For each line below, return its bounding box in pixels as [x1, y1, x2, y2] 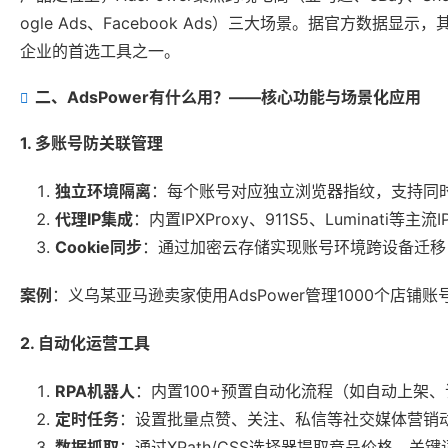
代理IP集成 [55, 209, 133, 230]
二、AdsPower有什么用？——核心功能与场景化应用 [35, 87, 421, 108]
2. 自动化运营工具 [20, 333, 150, 354]
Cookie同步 [55, 237, 142, 258]
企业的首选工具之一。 [20, 41, 180, 62]
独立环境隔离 [55, 181, 151, 202]
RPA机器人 [55, 381, 135, 402]
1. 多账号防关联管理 [20, 133, 163, 154]
